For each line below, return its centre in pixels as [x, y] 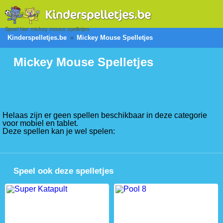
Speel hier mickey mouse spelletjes [47, 29]
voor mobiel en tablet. [40, 123]
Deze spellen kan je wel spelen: [59, 131]
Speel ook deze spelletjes [63, 171]
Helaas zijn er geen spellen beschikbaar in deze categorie [105, 115]
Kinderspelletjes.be [37, 37]
